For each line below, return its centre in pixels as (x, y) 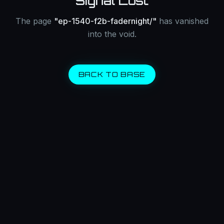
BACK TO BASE (112, 74)
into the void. (112, 34)
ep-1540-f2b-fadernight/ (105, 21)
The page (35, 21)
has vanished (182, 21)
